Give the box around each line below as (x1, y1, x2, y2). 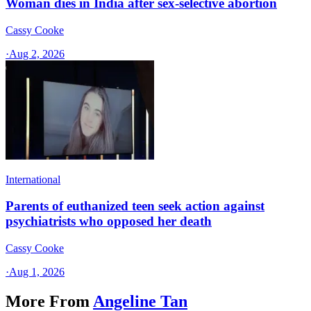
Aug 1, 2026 (9, 266, 65, 278)
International (6, 173, 60, 185)
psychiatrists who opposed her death (6, 214, 212, 229)
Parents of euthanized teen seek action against (6, 199, 264, 214)
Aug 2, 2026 (9, 47, 65, 60)
